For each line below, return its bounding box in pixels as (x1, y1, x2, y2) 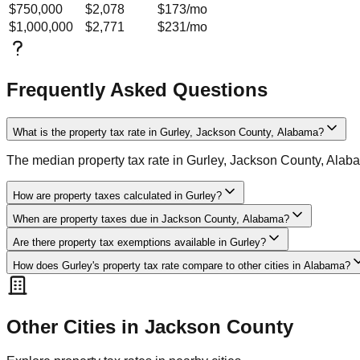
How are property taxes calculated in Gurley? (13, 190, 222, 202)
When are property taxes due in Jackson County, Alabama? (13, 213, 289, 226)
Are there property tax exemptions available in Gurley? (13, 236, 266, 249)
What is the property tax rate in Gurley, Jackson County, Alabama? (13, 126, 324, 139)
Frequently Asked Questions (6, 79, 268, 101)
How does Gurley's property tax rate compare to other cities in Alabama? (13, 260, 350, 272)
